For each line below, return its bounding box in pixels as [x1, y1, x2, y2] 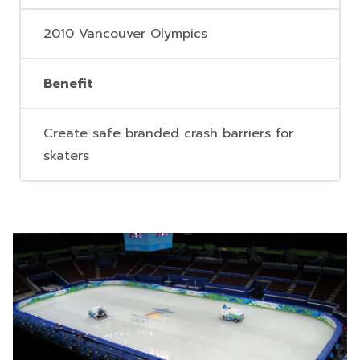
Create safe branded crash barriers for [43, 124, 293, 143]
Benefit [43, 74, 93, 93]
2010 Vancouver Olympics [43, 24, 207, 43]
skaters [43, 146, 89, 166]
